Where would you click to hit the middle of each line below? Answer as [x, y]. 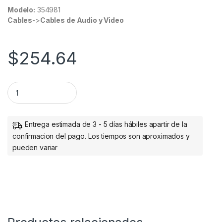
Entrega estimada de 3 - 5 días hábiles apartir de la [106, 124]
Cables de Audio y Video [82, 20]
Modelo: [22, 9]
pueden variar [35, 147]
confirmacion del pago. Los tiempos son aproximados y [101, 136]
